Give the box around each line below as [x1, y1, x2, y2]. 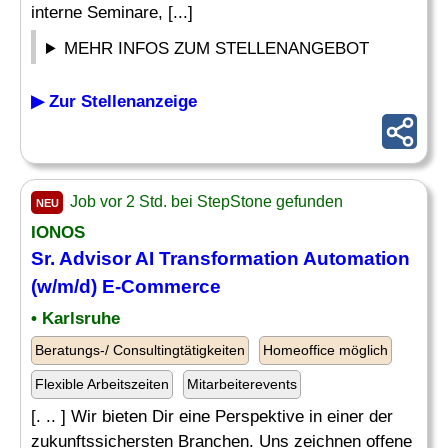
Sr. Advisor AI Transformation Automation [31, 248, 410, 269]
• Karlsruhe [31, 309, 120, 328]
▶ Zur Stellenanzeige [31, 92, 197, 111]
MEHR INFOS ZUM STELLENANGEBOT [64, 39, 370, 58]
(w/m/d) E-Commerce [31, 276, 221, 297]
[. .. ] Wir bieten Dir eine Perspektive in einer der [31, 407, 393, 426]
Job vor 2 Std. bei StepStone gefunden [66, 193, 343, 210]
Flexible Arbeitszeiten [35, 376, 169, 392]
